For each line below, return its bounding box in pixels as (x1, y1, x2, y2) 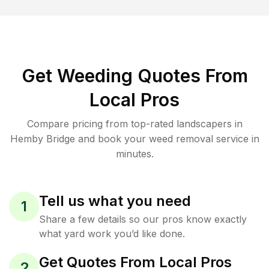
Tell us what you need (39, 192, 191, 210)
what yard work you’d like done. (39, 228, 185, 240)
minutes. (115, 148, 154, 160)
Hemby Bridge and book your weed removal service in (10, 133, 259, 145)
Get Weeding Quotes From (21, 65, 248, 86)
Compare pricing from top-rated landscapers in (26, 118, 243, 130)
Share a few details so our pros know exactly (39, 213, 247, 225)
